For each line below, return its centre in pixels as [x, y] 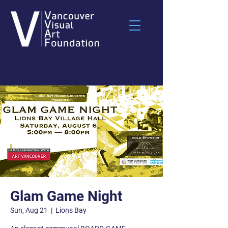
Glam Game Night [66, 196]
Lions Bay [71, 210]
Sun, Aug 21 [29, 210]
